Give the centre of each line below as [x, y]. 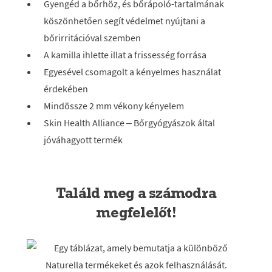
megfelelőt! [136, 212]
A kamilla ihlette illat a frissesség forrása [125, 55]
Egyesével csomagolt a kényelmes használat [132, 72]
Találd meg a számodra [136, 193]
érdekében [66, 89]
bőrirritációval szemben [92, 38]
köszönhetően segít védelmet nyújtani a [124, 21]
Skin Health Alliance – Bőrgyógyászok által [129, 123]
